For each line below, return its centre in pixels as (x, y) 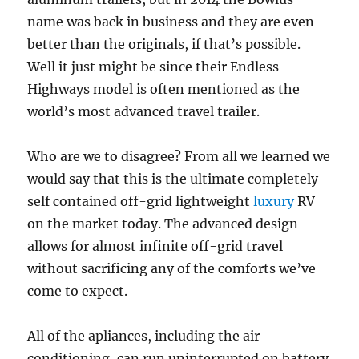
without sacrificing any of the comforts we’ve (172, 269)
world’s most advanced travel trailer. (144, 112)
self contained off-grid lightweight (141, 202)
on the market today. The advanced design (163, 224)
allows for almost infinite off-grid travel (155, 246)
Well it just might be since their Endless (153, 67)
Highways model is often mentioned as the (164, 89)
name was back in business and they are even (171, 22)
